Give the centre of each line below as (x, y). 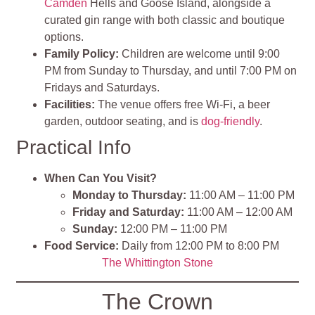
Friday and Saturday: (129, 212)
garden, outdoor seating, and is (123, 121)
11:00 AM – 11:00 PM (241, 195)
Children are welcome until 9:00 (200, 53)
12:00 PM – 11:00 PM (173, 229)
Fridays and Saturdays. (102, 87)
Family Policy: (82, 53)
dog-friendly (231, 121)
